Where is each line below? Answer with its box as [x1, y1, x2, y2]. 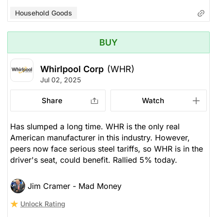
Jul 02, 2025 [40, 75, 81, 84]
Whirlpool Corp [40, 63, 104, 74]
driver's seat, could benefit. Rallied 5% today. [10, 155, 177, 165]
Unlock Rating [20, 199, 65, 208]
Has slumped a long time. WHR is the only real [10, 121, 180, 131]
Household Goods [15, 8, 72, 17]
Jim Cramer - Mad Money [28, 181, 122, 191]
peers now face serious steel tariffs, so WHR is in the [10, 143, 203, 154]
